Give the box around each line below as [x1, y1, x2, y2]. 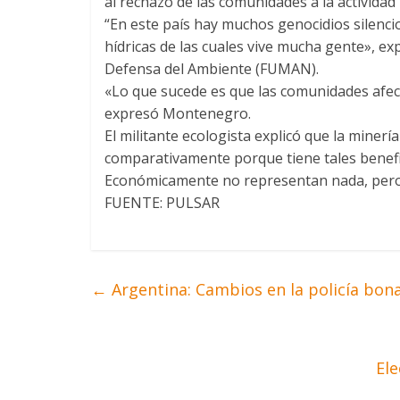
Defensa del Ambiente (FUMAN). [104, 58, 319, 79]
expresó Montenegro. [104, 103, 251, 123]
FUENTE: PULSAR [104, 192, 220, 212]
